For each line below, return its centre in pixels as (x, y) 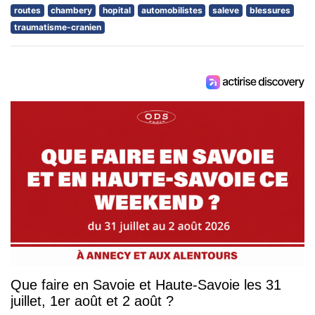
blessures (270, 10)
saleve (226, 10)
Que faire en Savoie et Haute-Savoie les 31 (146, 284)
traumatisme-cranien (57, 27)
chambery (72, 10)
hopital (116, 10)
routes (27, 10)
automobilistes (172, 10)
